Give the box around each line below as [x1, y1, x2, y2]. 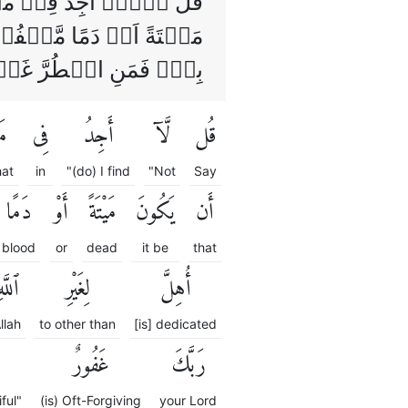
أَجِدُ [83, 116, 114, 157]
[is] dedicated [134, 315, 217, 331]
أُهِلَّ [159, 269, 191, 310]
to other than [39, 315, 116, 331]
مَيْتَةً [87, 192, 117, 233]
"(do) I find [66, 162, 130, 178]
